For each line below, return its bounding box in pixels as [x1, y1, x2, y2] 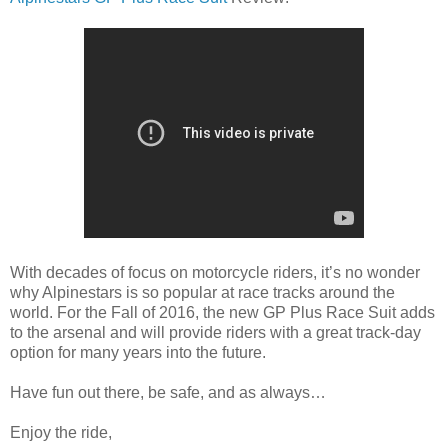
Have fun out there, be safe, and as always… [10, 383, 326, 401]
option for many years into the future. [10, 343, 266, 361]
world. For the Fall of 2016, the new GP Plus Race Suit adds [10, 303, 435, 321]
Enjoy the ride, [10, 423, 112, 441]
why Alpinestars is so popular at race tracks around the [10, 283, 395, 301]
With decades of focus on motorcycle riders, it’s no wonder [10, 263, 420, 281]
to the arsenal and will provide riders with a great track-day [10, 323, 421, 341]
